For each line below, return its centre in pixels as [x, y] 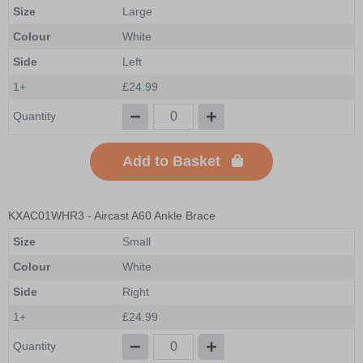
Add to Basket [171, 161]
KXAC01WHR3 [46, 215]
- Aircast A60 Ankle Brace [150, 215]
